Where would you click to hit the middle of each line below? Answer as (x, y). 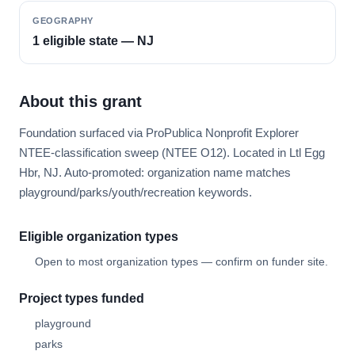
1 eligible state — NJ (93, 41)
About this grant (80, 101)
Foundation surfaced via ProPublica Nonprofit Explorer (159, 133)
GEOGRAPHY (63, 21)
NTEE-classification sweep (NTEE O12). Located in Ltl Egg (172, 153)
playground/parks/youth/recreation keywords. (136, 192)
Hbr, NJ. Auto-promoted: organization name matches (155, 172)
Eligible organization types (99, 237)
